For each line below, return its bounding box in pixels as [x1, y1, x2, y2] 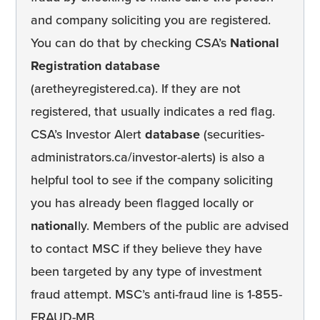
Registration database [31, 56, 160, 76]
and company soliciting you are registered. [31, 11, 271, 30]
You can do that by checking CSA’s [31, 34, 230, 53]
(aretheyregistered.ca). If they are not [31, 79, 241, 99]
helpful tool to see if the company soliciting [31, 171, 273, 190]
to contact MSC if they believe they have [31, 239, 262, 259]
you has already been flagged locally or [31, 194, 254, 213]
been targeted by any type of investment [31, 262, 262, 281]
